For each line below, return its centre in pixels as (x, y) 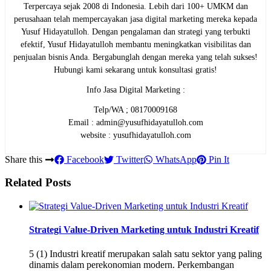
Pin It (218, 159)
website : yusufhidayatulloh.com (135, 135)
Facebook (84, 159)
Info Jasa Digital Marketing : (135, 90)
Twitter (129, 159)
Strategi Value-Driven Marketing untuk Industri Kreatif (144, 230)
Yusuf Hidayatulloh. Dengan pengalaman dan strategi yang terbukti (135, 31)
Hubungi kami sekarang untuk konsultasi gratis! (135, 70)
